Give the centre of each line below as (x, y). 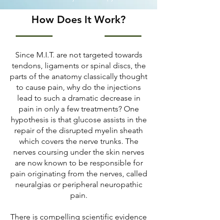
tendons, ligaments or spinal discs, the (79, 66)
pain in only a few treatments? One (79, 109)
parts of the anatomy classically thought (79, 76)
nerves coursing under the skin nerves (79, 152)
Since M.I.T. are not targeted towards (79, 55)
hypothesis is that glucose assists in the (79, 120)
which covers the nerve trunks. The (79, 141)
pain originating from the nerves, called (79, 174)
